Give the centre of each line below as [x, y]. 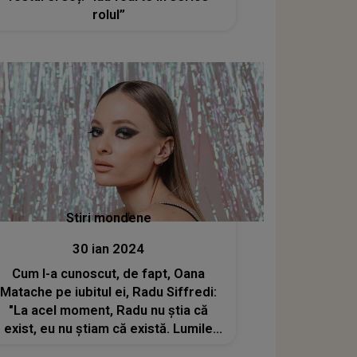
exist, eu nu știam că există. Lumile [109, 328]
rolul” [108, 15]
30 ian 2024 [109, 249]
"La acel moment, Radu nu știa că [109, 310]
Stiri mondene [108, 218]
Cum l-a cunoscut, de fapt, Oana [109, 273]
